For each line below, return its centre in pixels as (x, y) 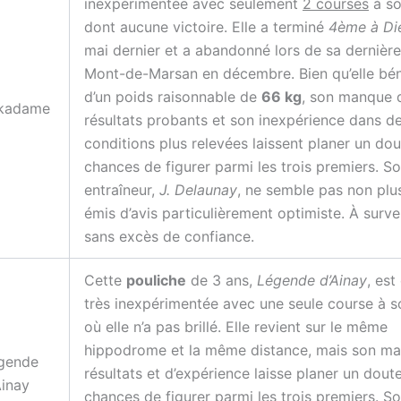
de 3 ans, (222, 281)
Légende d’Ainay (312, 281)
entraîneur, (122, 190)
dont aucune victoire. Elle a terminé (206, 27)
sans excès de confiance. (169, 237)
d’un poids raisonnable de (173, 97)
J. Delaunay (198, 190)
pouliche (156, 281)
